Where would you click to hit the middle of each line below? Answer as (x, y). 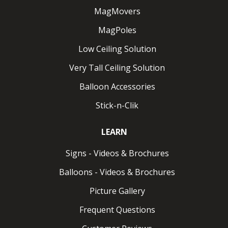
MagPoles (117, 30)
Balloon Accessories (117, 86)
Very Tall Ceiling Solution (117, 67)
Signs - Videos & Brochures (117, 153)
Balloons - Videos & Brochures (117, 172)
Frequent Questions (117, 209)
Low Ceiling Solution (117, 49)
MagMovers (117, 11)
